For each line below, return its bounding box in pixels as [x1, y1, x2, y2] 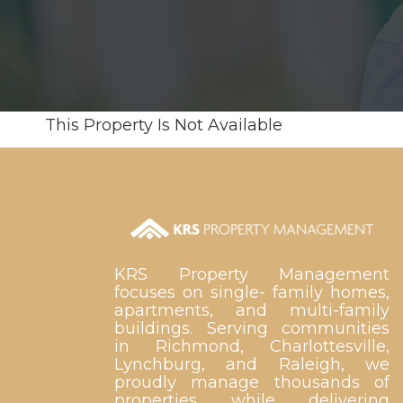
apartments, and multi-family [114, 300, 390, 321]
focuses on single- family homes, [114, 282, 390, 303]
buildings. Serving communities [114, 318, 390, 339]
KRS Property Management [114, 264, 390, 285]
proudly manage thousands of [114, 372, 390, 393]
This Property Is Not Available [44, 115, 282, 135]
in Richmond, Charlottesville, [114, 336, 390, 357]
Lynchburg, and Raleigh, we [114, 354, 390, 375]
